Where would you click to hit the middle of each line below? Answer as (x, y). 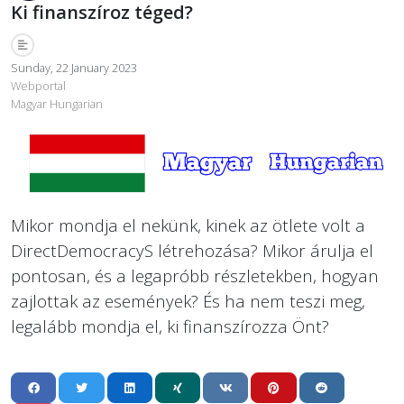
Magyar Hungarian (57, 103)
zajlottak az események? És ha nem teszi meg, (188, 301)
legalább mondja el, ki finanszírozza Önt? (170, 326)
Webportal (38, 85)
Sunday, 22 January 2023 (74, 67)
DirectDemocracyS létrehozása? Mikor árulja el (192, 251)
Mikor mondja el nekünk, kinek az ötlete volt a (188, 225)
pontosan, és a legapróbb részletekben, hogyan (195, 276)
